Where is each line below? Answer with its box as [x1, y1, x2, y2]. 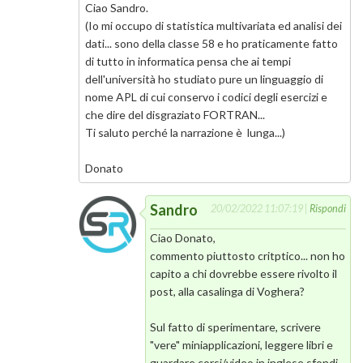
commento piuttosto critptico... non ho [150, 249, 346, 263]
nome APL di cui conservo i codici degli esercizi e [84, 89, 327, 104]
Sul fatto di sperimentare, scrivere [150, 320, 322, 335]
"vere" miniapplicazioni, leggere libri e [150, 338, 334, 352]
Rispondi [309, 203, 346, 216]
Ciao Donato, [150, 231, 216, 246]
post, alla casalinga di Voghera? [150, 284, 305, 299]
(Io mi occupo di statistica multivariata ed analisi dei [84, 18, 342, 32]
